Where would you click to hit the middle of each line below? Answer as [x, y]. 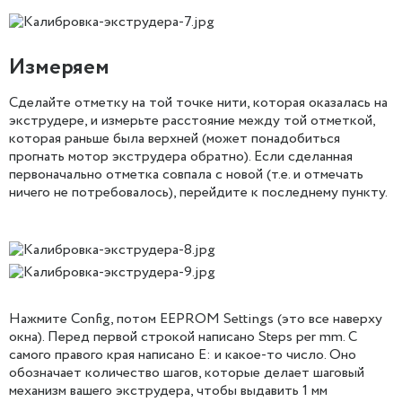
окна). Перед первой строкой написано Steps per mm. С [183, 337]
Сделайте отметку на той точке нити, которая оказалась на [198, 103]
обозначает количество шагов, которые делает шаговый [187, 373]
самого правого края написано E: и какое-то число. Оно [183, 355]
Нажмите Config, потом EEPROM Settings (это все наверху [196, 319]
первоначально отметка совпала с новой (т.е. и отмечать [186, 175]
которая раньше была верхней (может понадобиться [175, 139]
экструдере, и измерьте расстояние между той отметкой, [192, 121]
